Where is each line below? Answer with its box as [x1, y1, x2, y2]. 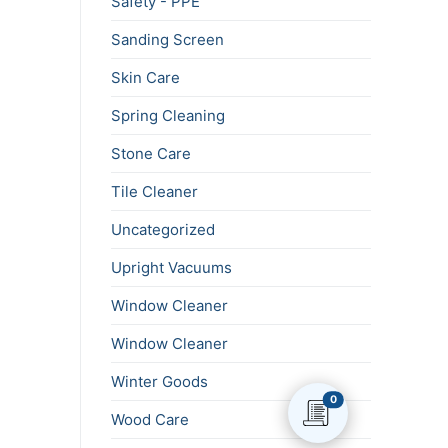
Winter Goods [111, 372, 208, 392]
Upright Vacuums [111, 258, 232, 278]
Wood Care [111, 410, 189, 430]
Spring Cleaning [111, 106, 225, 126]
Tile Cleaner [111, 182, 198, 202]
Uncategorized [111, 220, 215, 240]
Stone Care [111, 144, 191, 164]
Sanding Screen [111, 30, 224, 50]
